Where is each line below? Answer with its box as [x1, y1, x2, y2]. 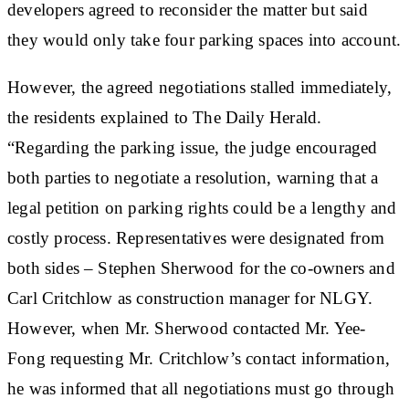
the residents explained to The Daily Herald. [7, 107, 322, 127]
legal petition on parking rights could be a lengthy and [7, 197, 397, 217]
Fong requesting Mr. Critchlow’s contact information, [7, 348, 390, 368]
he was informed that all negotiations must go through [7, 378, 395, 398]
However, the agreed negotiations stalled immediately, [7, 77, 393, 97]
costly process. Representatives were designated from [7, 227, 384, 247]
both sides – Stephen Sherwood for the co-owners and [7, 257, 395, 278]
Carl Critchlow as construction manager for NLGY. [7, 288, 373, 308]
